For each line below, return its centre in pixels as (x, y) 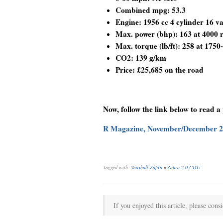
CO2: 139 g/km (141, 57)
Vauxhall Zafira (147, 167)
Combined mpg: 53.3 (151, 10)
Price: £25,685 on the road (160, 69)
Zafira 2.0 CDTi (184, 167)
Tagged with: (117, 167)
